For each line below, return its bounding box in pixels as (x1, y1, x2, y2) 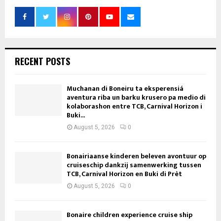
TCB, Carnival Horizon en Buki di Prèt (67, 168, 182, 180)
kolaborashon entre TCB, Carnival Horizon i (67, 101, 202, 112)
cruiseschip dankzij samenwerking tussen (67, 159, 201, 171)
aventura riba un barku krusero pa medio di (67, 92, 206, 104)
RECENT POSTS (15, 55, 70, 68)
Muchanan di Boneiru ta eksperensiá (67, 83, 184, 95)
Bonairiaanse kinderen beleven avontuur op (67, 150, 206, 162)
